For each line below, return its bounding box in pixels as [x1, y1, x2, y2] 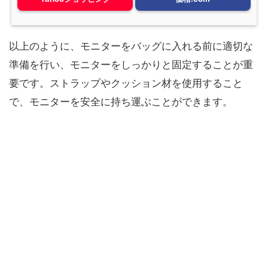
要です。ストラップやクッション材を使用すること [9, 77, 243, 89]
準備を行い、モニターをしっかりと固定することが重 [9, 58, 253, 71]
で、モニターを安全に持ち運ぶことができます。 [9, 95, 233, 108]
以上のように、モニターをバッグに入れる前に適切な [9, 39, 253, 52]
